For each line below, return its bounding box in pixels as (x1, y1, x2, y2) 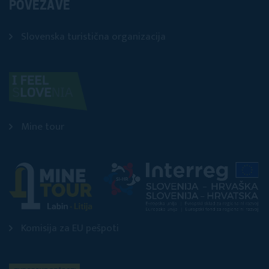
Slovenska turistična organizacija (21, 28, 166, 45)
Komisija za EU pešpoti (21, 220, 119, 237)
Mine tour (21, 118, 64, 135)
